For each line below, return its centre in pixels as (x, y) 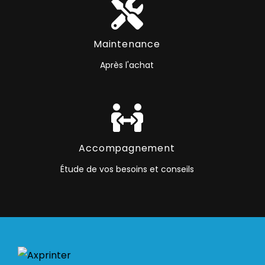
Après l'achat (127, 65)
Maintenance (127, 44)
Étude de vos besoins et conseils (127, 169)
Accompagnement (127, 148)
